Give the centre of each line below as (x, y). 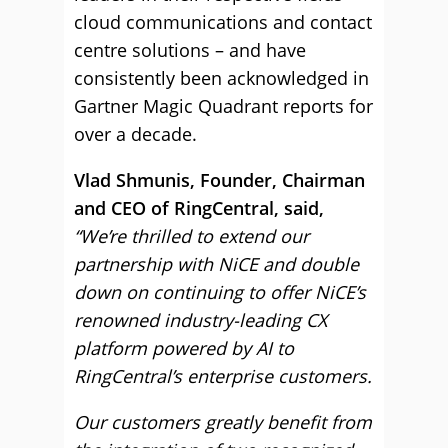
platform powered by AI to (184, 348)
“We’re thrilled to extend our (191, 236)
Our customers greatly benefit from (223, 422)
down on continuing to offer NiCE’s (220, 292)
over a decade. (135, 134)
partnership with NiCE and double (216, 264)
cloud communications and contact (223, 22)
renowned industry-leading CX (200, 320)
